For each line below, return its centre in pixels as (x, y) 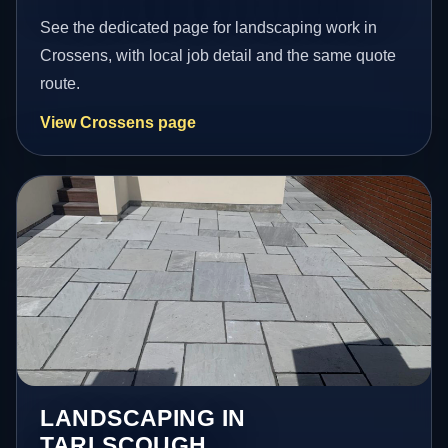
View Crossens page (118, 123)
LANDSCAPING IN (143, 417)
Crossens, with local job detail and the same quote (218, 56)
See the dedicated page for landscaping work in (209, 28)
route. (60, 84)
